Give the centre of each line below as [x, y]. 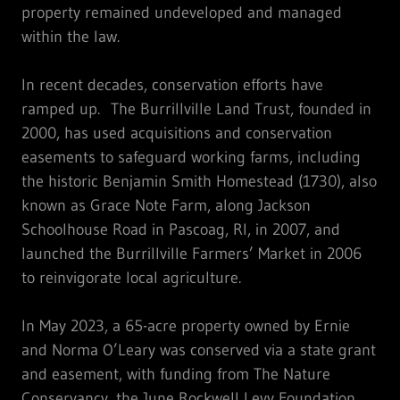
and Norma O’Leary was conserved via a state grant [199, 350]
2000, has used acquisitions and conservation [177, 133]
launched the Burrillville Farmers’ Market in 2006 [192, 253]
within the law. [71, 36]
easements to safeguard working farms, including [191, 157]
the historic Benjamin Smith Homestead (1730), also [199, 181]
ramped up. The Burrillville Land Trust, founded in [196, 108]
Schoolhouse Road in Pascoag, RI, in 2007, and [181, 229]
